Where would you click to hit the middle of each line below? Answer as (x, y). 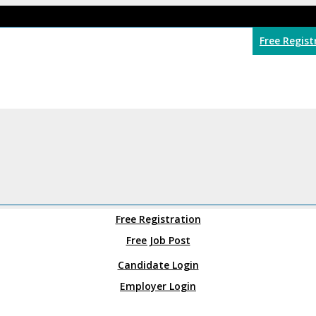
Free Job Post (158, 240)
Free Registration (158, 219)
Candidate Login (158, 265)
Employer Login (158, 286)
